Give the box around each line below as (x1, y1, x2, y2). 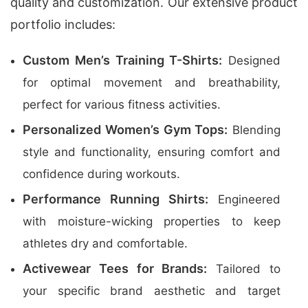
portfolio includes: (10, 17, 115, 32)
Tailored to (207, 262, 281, 276)
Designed (222, 54, 280, 67)
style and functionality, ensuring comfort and (23, 145, 280, 159)
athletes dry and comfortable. (23, 236, 188, 250)
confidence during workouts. (23, 167, 180, 181)
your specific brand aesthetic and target (23, 284, 280, 298)
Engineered (208, 192, 280, 206)
